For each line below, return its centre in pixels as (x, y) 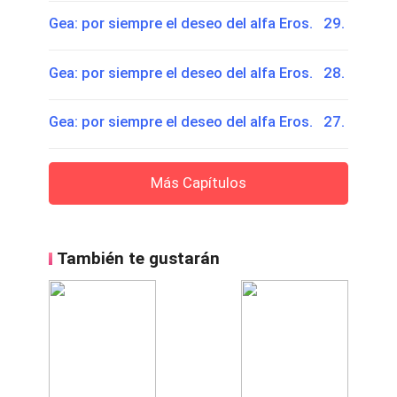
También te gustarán (139, 259)
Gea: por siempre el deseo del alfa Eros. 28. (196, 72)
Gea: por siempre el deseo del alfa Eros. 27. (196, 122)
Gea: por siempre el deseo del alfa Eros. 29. (196, 23)
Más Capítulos (198, 182)
